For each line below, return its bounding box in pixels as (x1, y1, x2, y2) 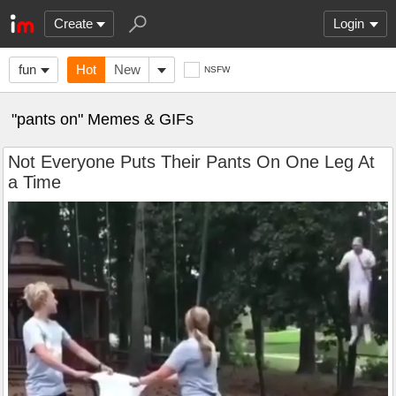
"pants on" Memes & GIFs (11, 110, 194, 128)
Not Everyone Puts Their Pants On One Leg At (8, 152, 375, 171)
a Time (8, 172, 61, 192)
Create (54, 16, 93, 31)
